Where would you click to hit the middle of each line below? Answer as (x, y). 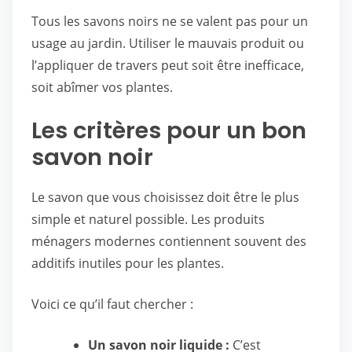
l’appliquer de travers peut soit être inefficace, (168, 65)
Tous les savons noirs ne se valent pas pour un (170, 21)
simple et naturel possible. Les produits (148, 219)
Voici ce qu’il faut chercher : (112, 304)
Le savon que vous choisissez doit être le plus (165, 197)
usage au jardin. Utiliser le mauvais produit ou (168, 43)
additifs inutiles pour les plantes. (128, 263)
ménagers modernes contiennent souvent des (169, 241)
